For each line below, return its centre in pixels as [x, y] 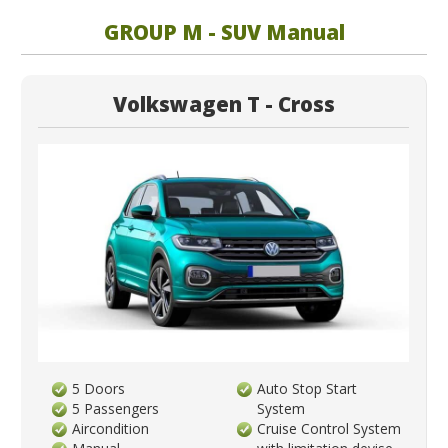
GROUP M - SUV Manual [224, 31]
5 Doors [99, 389]
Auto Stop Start [307, 389]
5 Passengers [116, 409]
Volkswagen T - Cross [223, 104]
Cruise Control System [329, 429]
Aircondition [111, 429]
